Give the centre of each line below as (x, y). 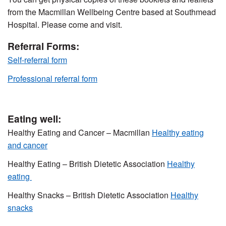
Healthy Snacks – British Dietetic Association (89, 195)
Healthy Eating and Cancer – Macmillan (80, 133)
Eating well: (34, 119)
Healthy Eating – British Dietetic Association (87, 164)
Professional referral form (52, 79)
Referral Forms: (43, 46)
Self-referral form (37, 60)
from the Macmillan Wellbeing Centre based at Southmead (112, 12)
